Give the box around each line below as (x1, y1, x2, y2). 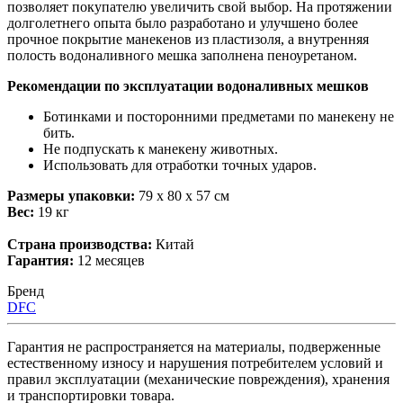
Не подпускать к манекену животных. (43, 140, 278, 157)
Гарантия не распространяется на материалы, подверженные (7, 338, 381, 354)
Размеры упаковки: (7, 187, 135, 203)
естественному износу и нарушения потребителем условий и (7, 354, 383, 371)
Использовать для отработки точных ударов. (43, 157, 317, 173)
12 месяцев (74, 252, 145, 268)
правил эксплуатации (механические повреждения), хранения (7, 371, 390, 387)
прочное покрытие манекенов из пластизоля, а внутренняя (7, 31, 369, 47)
